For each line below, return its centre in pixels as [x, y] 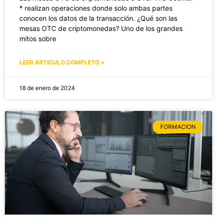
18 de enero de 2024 [47, 88]
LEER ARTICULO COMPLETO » [62, 62]
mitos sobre [38, 38]
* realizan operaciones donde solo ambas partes [96, 8]
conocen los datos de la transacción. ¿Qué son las [98, 18]
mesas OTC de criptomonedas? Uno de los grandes [101, 28]
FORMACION [178, 127]
